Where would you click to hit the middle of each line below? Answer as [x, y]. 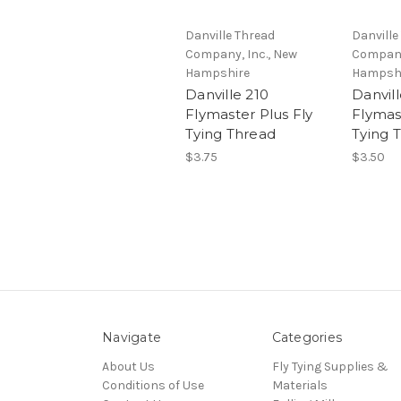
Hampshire [218, 73]
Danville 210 [227, 95]
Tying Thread [230, 134]
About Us [128, 367]
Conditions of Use [153, 386]
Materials [299, 386]
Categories [307, 338]
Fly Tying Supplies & [330, 367]
